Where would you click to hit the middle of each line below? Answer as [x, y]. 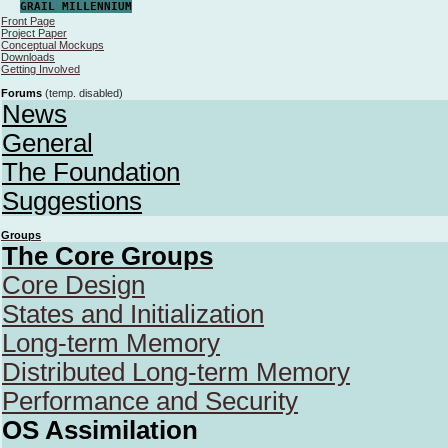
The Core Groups [107, 256]
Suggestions [72, 201]
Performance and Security [150, 401]
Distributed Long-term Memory [176, 372]
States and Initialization [133, 314]
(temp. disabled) [82, 93]
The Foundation [91, 172]
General [47, 143]
